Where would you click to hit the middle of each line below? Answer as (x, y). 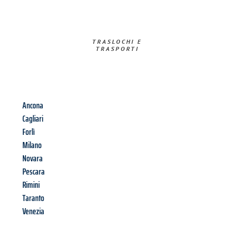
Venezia (33, 211)
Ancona (33, 106)
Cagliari (33, 119)
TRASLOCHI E (117, 42)
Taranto (33, 198)
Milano (32, 145)
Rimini (31, 185)
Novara (33, 159)
